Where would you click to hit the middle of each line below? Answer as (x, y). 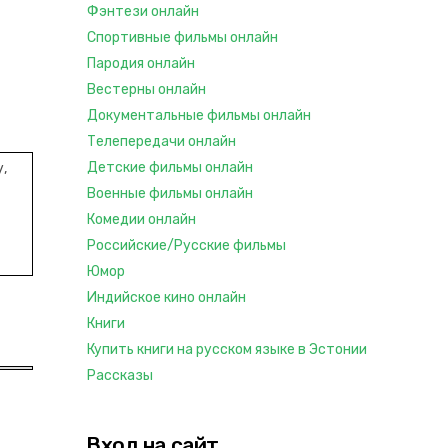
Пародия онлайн (141, 63)
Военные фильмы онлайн (170, 193)
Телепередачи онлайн (161, 141)
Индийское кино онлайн (166, 297)
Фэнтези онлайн (143, 11)
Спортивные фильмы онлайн (182, 37)
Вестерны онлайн (146, 89)
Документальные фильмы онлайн (199, 115)
